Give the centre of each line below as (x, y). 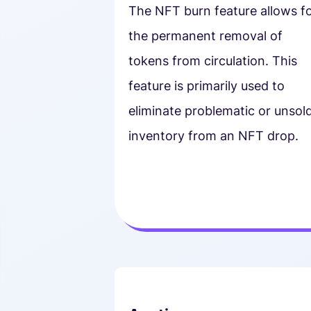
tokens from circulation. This (212, 60)
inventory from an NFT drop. (213, 135)
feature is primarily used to (206, 85)
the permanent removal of (205, 35)
